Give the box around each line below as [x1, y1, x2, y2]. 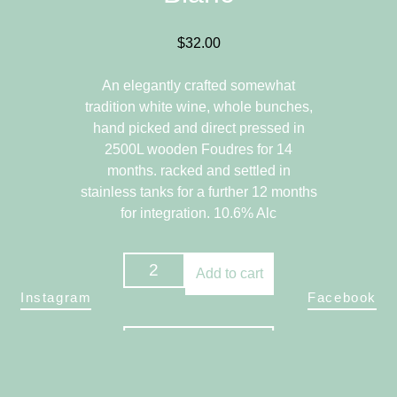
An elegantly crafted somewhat [102, 78, 295, 94]
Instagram [20, 290, 92, 305]
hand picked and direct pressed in [92, 121, 305, 136]
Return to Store [141, 340, 256, 356]
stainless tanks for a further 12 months [80, 184, 317, 200]
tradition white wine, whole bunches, [84, 99, 313, 115]
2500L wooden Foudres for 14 [105, 142, 292, 158]
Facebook [307, 290, 377, 305]
